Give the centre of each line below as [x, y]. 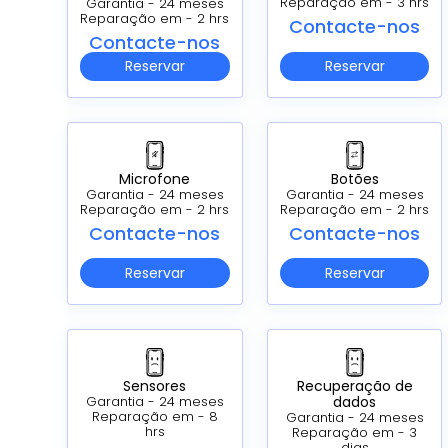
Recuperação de [354, 385]
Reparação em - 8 [154, 416]
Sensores [155, 385]
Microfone [155, 179]
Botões [354, 179]
